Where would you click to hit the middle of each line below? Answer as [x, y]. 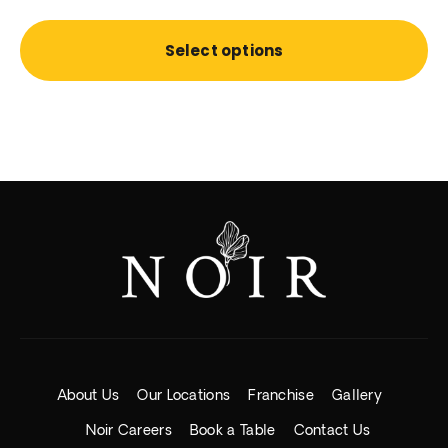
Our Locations [184, 396]
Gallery [357, 396]
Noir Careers [129, 431]
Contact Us [332, 431]
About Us [88, 396]
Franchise [281, 396]
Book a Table [232, 431]
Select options [224, 50]
